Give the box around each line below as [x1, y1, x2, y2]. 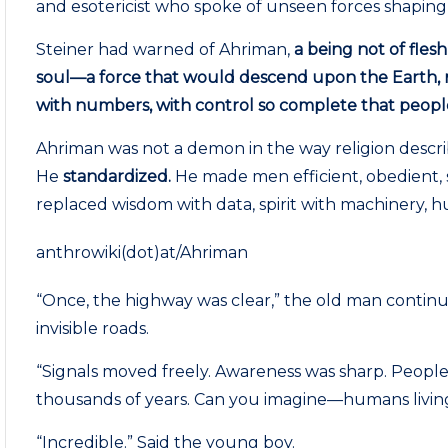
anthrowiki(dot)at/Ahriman [36, 243, 249, 262]
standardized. [63, 167, 172, 186]
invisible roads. [36, 319, 150, 338]
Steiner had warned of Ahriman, [36, 40, 295, 59]
